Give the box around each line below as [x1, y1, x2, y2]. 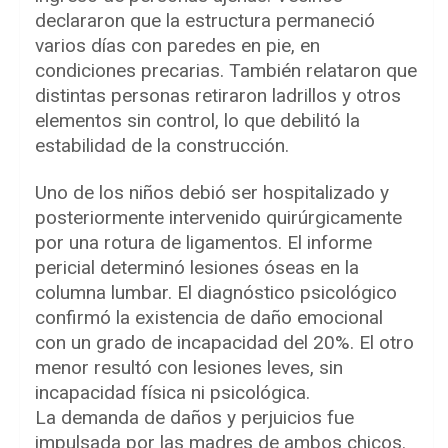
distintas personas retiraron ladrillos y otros [35, 84, 401, 108]
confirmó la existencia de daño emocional [35, 306, 383, 330]
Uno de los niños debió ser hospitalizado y [35, 181, 389, 205]
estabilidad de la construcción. [35, 134, 289, 158]
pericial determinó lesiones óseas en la [35, 256, 359, 280]
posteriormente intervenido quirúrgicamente [35, 206, 402, 230]
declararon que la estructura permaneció [35, 9, 375, 33]
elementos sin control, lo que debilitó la [35, 109, 360, 133]
